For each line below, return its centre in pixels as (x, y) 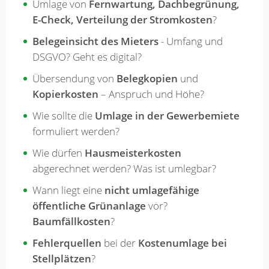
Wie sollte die (63, 116)
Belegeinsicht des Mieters (95, 41)
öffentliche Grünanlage (89, 206)
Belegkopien (147, 79)
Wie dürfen (57, 153)
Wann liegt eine (68, 190)
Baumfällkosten (71, 222)
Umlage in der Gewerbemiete (167, 116)
